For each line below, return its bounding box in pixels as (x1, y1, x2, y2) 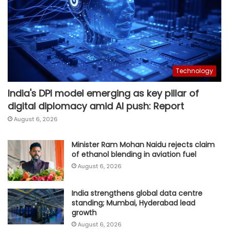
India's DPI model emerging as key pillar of (8, 87, 199, 100)
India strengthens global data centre (72, 188, 202, 198)
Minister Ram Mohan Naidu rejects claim (72, 140, 215, 150)
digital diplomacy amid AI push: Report (8, 100, 184, 113)
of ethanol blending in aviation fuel (72, 149, 196, 160)
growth (72, 207, 97, 218)
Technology (176, 66, 213, 76)
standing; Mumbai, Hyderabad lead (72, 197, 195, 208)
